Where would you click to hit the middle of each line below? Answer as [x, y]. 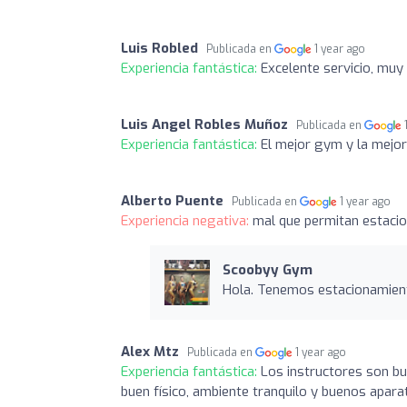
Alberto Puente [172, 200]
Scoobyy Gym [267, 269]
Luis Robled [159, 48]
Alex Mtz [150, 351]
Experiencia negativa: [187, 220]
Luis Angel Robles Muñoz [204, 124]
